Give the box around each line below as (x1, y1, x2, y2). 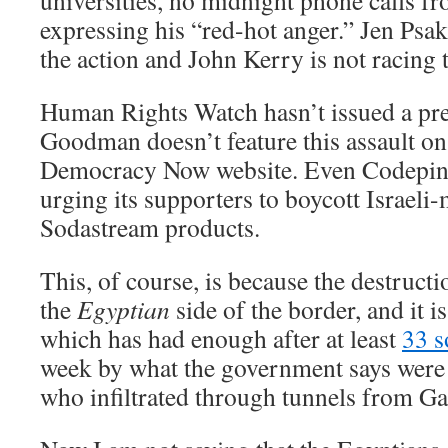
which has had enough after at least (40, 321, 402, 355)
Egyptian (77, 292, 170, 326)
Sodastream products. (40, 210, 260, 244)
